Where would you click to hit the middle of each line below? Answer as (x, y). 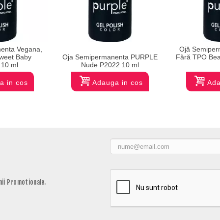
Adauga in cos (117, 83)
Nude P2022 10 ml (110, 65)
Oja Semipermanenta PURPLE (110, 57)
